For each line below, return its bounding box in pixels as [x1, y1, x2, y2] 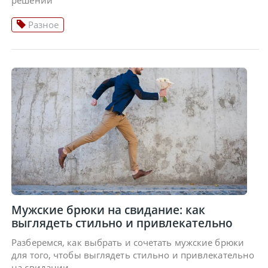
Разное [26, 19, 59, 31]
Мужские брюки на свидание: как [11, 202, 206, 217]
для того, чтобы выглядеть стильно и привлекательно [11, 248, 255, 261]
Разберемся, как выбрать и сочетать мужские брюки [11, 236, 244, 248]
